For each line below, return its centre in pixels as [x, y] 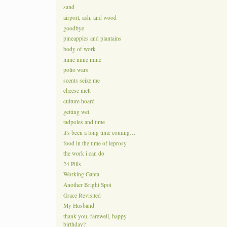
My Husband [79, 206]
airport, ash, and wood [90, 18]
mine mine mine [82, 59]
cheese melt [77, 91]
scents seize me [81, 81]
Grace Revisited [82, 196]
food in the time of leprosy [95, 143]
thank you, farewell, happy [95, 216]
